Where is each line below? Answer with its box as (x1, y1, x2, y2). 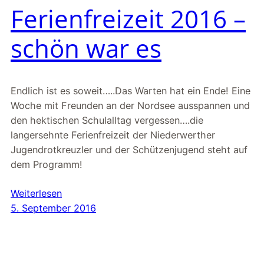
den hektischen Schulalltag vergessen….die (11, 114, 203, 127)
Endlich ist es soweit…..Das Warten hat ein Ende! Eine (11, 85, 250, 97)
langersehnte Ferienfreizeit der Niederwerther (11, 129, 215, 141)
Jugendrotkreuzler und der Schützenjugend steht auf (11, 144, 247, 156)
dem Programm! (11, 159, 82, 171)
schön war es (11, 31, 161, 65)
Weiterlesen (11, 187, 62, 200)
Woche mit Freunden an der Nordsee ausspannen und (11, 100, 250, 112)
